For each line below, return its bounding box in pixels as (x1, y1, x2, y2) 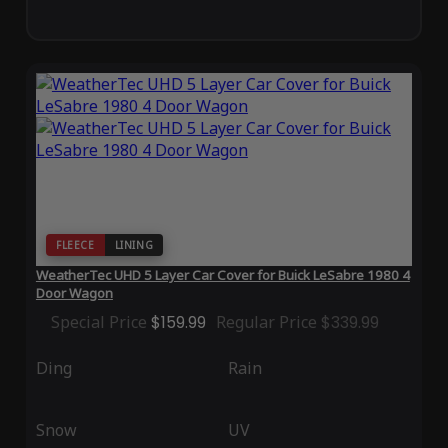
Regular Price (215, 311, 317, 334)
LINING (114, 238, 154, 253)
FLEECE (55, 238, 95, 253)
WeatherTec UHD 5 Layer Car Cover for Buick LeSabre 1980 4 (35, 266, 410, 285)
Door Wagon (35, 284, 113, 303)
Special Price (50, 311, 147, 334)
